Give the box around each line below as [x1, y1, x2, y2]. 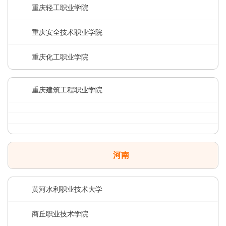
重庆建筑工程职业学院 [32, 86, 102, 94]
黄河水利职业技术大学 [32, 185, 102, 193]
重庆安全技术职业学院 [32, 28, 102, 36]
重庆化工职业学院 [32, 53, 88, 61]
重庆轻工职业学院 [32, 4, 88, 12]
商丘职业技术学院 [32, 210, 88, 218]
